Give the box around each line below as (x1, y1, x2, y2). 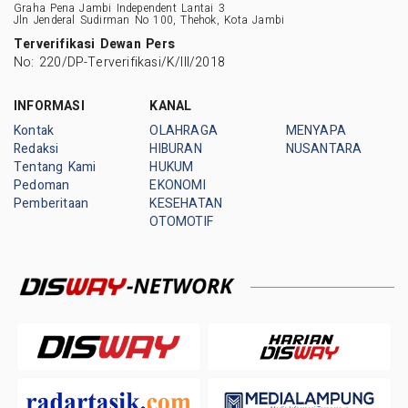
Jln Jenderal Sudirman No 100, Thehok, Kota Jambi (14, 11, 285, 28)
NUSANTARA (285, 138, 362, 158)
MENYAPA (285, 120, 347, 140)
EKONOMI (149, 175, 206, 195)
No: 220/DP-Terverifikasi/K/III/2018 (14, 52, 226, 72)
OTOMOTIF (149, 211, 213, 231)
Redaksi (14, 138, 59, 158)
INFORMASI (14, 96, 85, 116)
